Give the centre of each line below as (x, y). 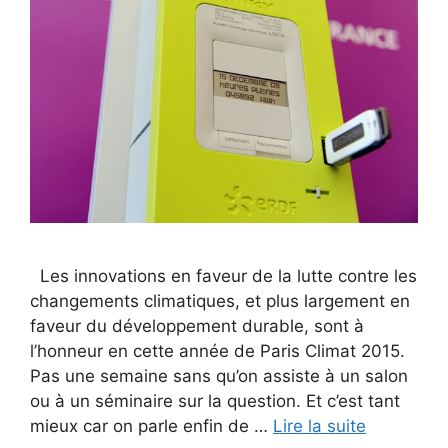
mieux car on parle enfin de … (151, 425)
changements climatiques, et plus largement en (220, 300)
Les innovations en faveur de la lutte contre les (223, 275)
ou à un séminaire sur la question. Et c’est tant (215, 400)
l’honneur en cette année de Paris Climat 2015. (217, 350)
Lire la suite (319, 425)
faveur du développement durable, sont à (197, 325)
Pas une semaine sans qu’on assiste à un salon (219, 375)
